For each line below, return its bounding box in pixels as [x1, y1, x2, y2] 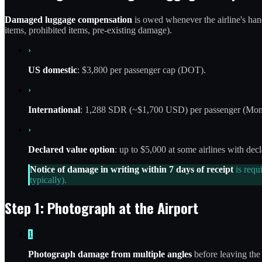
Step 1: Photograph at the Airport [5, 196, 198, 218]
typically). [30, 174, 67, 185]
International [28, 104, 80, 115]
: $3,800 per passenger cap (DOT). [77, 64, 206, 75]
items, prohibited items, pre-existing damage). [5, 25, 172, 35]
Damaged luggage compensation [5, 14, 132, 25]
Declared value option [28, 144, 115, 154]
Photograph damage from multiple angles [28, 249, 192, 260]
